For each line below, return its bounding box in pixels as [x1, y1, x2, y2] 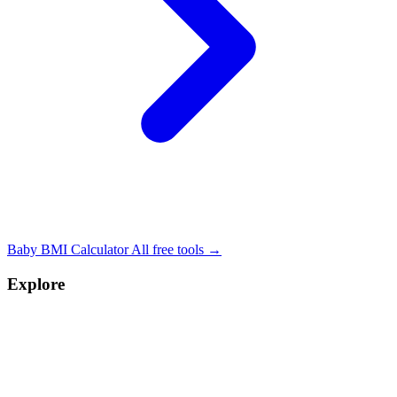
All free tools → [131, 242, 222, 258]
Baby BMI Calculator [7, 242, 131, 258]
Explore [7, 275, 65, 293]
